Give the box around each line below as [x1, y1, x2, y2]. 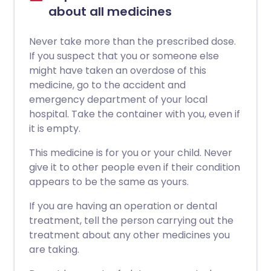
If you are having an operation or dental [29, 199, 217, 213]
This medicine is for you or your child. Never [29, 146, 232, 160]
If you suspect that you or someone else [29, 49, 219, 63]
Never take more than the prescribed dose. [29, 34, 236, 48]
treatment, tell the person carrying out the [29, 214, 233, 227]
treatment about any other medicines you [29, 228, 230, 242]
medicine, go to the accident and [29, 78, 186, 92]
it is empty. [29, 122, 80, 135]
